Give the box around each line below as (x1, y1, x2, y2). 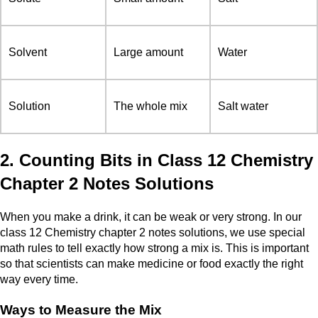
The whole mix (114, 100, 187, 113)
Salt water (218, 100, 268, 113)
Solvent (9, 46, 47, 59)
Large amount (114, 46, 183, 59)
